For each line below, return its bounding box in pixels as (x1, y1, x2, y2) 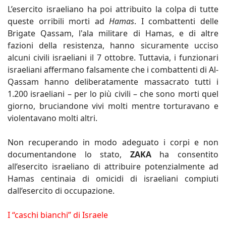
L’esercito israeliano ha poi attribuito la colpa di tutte (8, 3, 218, 15)
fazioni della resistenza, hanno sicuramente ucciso (8, 39, 218, 51)
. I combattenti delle (134, 15, 219, 27)
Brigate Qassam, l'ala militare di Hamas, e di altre (8, 27, 218, 39)
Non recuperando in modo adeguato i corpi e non (8, 136, 218, 148)
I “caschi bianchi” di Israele (8, 209, 110, 220)
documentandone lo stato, (8, 148, 122, 160)
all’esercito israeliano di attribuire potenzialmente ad (8, 160, 218, 172)
